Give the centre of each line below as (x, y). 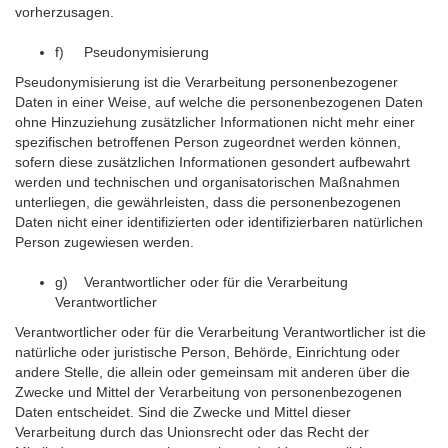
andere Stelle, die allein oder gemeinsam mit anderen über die (212, 372)
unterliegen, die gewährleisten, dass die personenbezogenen (208, 202)
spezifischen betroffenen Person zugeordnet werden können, (208, 142)
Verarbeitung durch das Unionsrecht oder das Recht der (192, 432)
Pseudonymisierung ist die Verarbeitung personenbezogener (206, 82)
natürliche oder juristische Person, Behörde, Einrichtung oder (207, 352)
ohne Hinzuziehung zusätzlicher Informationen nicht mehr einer (215, 122)
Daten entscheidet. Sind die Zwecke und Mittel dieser (183, 412)
